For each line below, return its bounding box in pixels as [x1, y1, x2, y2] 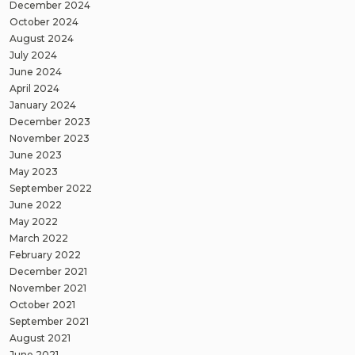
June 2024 [10, 65, 62, 78]
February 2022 [10, 248, 81, 261]
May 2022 [10, 215, 58, 227]
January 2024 [10, 98, 76, 111]
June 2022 [10, 198, 62, 211]
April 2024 [10, 82, 59, 94]
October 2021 [10, 298, 75, 311]
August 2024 [10, 32, 74, 44]
